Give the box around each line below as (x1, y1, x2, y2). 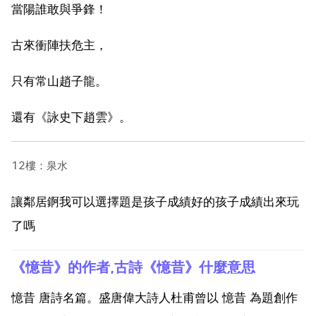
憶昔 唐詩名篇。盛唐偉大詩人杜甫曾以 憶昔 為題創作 (11, 290, 298, 305)
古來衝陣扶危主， (11, 37, 107, 52)
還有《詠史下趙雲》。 (11, 109, 131, 124)
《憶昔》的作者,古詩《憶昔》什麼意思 (11, 257, 255, 276)
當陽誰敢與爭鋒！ (11, 1, 107, 16)
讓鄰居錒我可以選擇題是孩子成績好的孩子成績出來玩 (11, 194, 299, 209)
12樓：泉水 (11, 158, 68, 172)
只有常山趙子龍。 (11, 73, 107, 88)
